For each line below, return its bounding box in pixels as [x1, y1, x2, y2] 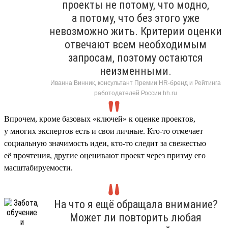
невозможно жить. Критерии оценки [49, 24, 222, 38]
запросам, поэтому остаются [68, 51, 203, 64]
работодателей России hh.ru [94, 89, 177, 97]
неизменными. [100, 64, 172, 77]
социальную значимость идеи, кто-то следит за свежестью [4, 138, 206, 148]
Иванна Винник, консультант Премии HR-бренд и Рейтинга [50, 79, 221, 87]
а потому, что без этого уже [72, 11, 199, 24]
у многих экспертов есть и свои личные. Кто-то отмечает [4, 126, 203, 135]
